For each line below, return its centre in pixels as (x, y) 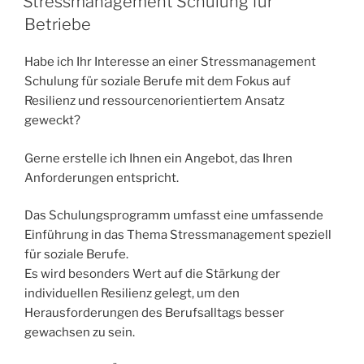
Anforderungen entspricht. (102, 178)
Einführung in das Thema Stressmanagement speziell (178, 235)
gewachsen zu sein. (80, 333)
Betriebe (58, 25)
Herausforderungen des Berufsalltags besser (154, 313)
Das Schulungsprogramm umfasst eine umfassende (174, 216)
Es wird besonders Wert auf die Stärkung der (152, 274)
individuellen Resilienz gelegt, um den (132, 294)
